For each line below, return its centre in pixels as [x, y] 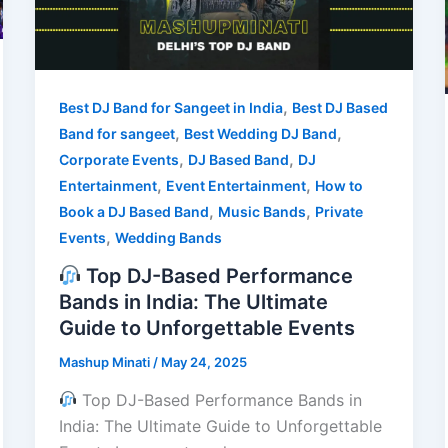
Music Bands [261, 212]
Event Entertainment [235, 186]
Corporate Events [118, 160]
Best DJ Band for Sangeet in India [170, 108]
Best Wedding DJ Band [260, 134]
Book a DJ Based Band [133, 212]
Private [338, 212]
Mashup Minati [105, 362]
